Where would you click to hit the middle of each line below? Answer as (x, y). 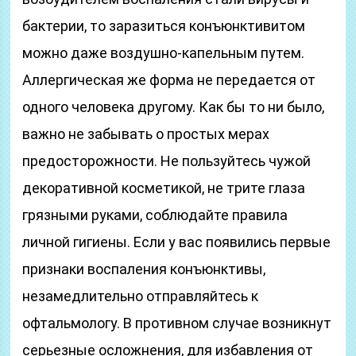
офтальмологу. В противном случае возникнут (177, 323)
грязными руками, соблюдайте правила (155, 215)
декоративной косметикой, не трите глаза (164, 188)
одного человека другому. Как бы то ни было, (174, 107)
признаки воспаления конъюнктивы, (144, 269)
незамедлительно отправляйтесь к (141, 296)
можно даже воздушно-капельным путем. (164, 53)
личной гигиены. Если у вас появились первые (177, 242)
